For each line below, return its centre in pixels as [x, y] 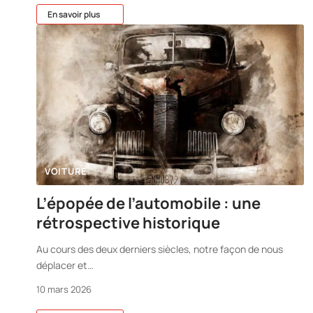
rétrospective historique [128, 223]
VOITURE [66, 171]
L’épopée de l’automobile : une [148, 203]
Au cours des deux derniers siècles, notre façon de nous [160, 249]
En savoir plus [74, 14]
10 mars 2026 [64, 289]
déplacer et [62, 265]
